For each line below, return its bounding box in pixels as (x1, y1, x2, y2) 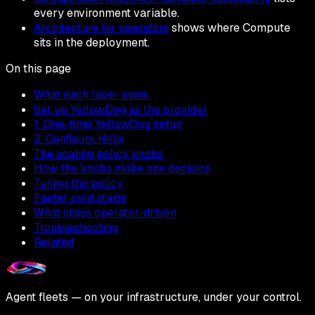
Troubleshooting (34, 219, 118, 235)
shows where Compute (169, 20, 290, 35)
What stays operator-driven (34, 205, 176, 220)
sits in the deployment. (34, 34, 150, 50)
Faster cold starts (34, 190, 127, 205)
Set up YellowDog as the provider (34, 101, 207, 117)
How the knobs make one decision (34, 160, 211, 176)
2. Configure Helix (34, 131, 124, 146)
